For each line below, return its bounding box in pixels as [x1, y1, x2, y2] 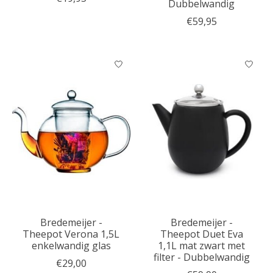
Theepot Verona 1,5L [23, 227, 120, 241]
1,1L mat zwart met [158, 239, 246, 253]
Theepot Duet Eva [160, 227, 243, 241]
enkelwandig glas [31, 239, 111, 253]
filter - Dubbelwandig [153, 250, 250, 264]
